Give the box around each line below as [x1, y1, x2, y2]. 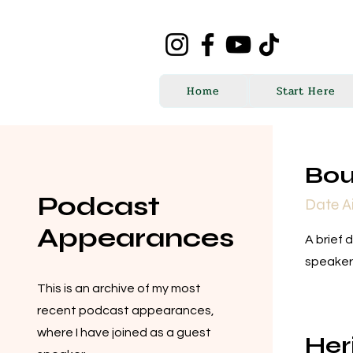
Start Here [277, 83, 336, 100]
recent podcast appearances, [36, 304, 214, 317]
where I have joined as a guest [36, 326, 211, 339]
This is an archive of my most [36, 282, 201, 295]
